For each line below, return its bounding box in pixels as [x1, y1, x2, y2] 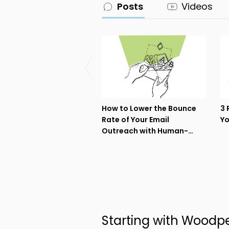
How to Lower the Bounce [101, 103, 196, 113]
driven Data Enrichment [101, 136, 190, 147]
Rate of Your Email [101, 114, 169, 125]
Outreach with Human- [101, 125, 188, 136]
